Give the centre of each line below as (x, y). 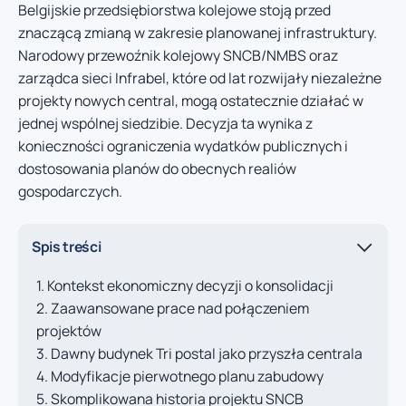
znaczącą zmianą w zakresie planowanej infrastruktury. (198, 33)
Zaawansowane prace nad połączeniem (180, 308)
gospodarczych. (70, 192)
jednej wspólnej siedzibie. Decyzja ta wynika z (165, 124)
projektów (69, 330)
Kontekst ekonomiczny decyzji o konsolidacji (190, 285)
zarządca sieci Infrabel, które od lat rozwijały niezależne (200, 78)
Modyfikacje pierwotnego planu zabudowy (187, 376)
